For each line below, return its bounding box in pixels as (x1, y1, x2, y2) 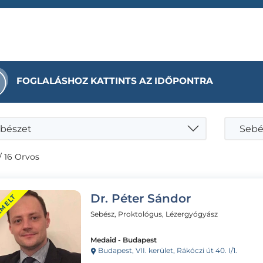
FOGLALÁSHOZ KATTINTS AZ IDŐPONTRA (16, 75, 213, 86)
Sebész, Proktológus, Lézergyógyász (90, 209, 218, 218)
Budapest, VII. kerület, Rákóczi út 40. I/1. (96, 245, 237, 255)
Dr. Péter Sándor (90, 191, 191, 205)
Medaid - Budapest (90, 235, 157, 244)
